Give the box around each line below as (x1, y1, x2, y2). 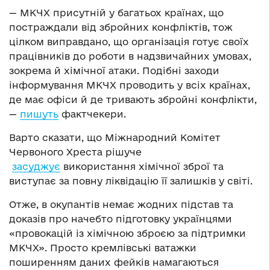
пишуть (20, 108, 58, 119)
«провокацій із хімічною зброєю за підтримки (9, 227, 246, 239)
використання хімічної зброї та (60, 160, 224, 172)
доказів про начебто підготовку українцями (9, 213, 232, 224)
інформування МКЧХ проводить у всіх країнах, (9, 79, 250, 90)
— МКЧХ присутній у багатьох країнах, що (9, 7, 224, 18)
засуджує (12, 160, 60, 172)
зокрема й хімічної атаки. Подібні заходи (9, 64, 219, 76)
